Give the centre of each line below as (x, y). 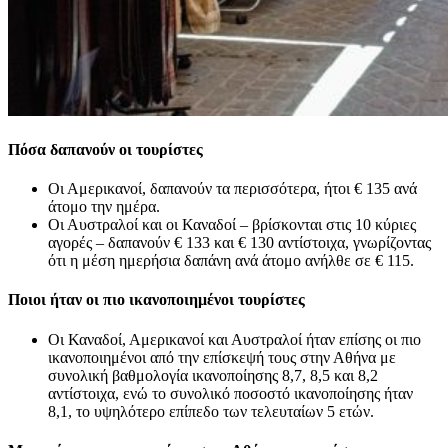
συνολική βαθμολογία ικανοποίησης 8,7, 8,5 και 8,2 (213, 375)
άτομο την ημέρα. (104, 207)
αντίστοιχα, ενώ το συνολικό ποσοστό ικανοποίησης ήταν (230, 393)
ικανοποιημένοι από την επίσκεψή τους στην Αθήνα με (222, 357)
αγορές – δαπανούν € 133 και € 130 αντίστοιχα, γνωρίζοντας (239, 243)
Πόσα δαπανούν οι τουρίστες (105, 149)
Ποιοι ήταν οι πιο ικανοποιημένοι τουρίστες (156, 300)
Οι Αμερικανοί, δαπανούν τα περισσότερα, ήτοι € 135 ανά (232, 189)
